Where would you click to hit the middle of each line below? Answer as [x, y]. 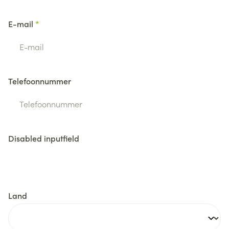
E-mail [21, 23]
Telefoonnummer [40, 81]
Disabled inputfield [44, 138]
